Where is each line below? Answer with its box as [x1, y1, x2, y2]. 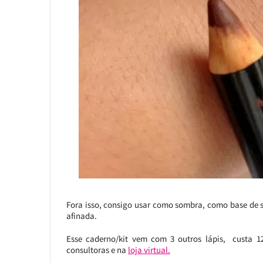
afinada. [66, 210, 97, 221]
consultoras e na [66, 244, 128, 255]
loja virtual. [127, 244, 170, 255]
